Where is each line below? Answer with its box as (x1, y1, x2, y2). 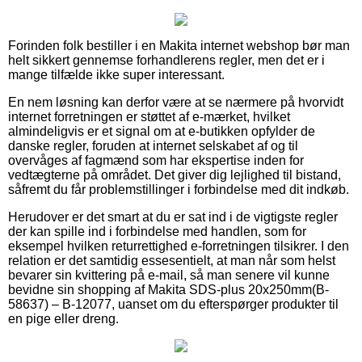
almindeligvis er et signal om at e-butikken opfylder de (8, 124, 315, 138)
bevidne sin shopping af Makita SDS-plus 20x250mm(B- (8, 282, 329, 297)
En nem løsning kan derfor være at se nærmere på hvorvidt (8, 95, 343, 109)
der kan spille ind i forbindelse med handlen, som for (8, 224, 306, 238)
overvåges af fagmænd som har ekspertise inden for (8, 153, 304, 167)
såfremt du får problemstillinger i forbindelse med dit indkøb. (8, 182, 349, 196)
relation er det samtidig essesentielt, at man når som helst (8, 253, 335, 267)
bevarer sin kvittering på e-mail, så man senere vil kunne (8, 267, 330, 282)
